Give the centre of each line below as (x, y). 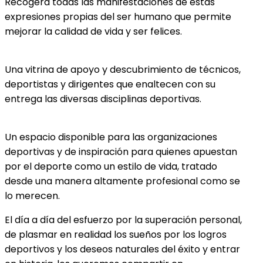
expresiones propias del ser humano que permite (118, 16)
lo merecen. (32, 195)
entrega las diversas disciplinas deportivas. (103, 99)
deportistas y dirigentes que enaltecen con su (110, 84)
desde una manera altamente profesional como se (122, 181)
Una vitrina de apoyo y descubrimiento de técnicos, (123, 69)
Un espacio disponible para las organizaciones (111, 137)
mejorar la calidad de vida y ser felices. (93, 31)
